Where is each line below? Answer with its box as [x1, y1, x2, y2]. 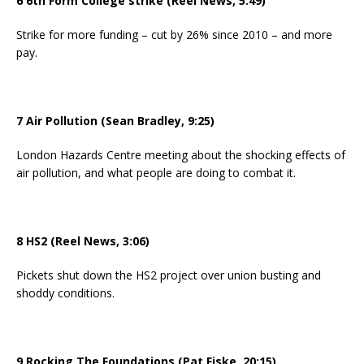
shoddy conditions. [16, 285, 115, 301]
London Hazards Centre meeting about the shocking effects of [16, 147, 345, 163]
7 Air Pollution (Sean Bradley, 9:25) [16, 113, 214, 129]
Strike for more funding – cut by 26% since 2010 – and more [16, 27, 332, 43]
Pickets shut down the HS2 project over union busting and [16, 267, 321, 284]
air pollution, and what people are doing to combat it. [16, 165, 296, 181]
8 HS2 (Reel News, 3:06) [16, 233, 149, 249]
